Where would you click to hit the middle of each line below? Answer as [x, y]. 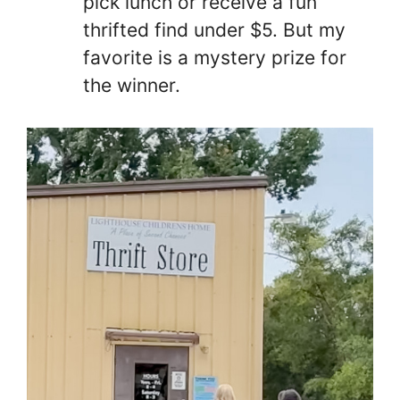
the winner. [132, 86]
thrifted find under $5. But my [214, 30]
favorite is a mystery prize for [215, 58]
